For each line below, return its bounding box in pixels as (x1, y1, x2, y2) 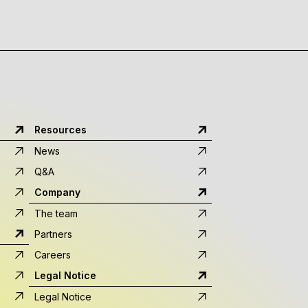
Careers (34, 249, 71, 261)
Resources (34, 124, 87, 135)
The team (34, 208, 78, 219)
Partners (34, 228, 72, 240)
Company (34, 186, 80, 198)
